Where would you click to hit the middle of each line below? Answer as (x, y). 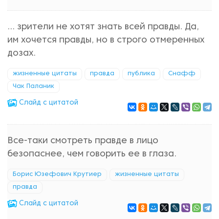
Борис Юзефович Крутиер (57, 175)
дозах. (22, 54)
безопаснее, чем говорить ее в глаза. (92, 154)
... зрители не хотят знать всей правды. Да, (103, 27)
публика (141, 74)
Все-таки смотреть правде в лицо (83, 141)
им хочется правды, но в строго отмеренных (106, 40)
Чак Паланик (33, 87)
